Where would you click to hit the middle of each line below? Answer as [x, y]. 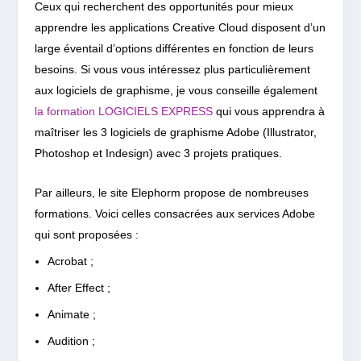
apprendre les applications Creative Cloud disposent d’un [180, 28]
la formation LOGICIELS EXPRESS [123, 112]
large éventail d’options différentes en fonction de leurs [174, 49]
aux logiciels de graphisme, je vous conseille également [176, 91]
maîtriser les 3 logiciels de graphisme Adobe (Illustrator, [175, 133]
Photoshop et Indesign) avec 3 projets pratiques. [158, 154]
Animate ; [71, 314]
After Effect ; [79, 288]
